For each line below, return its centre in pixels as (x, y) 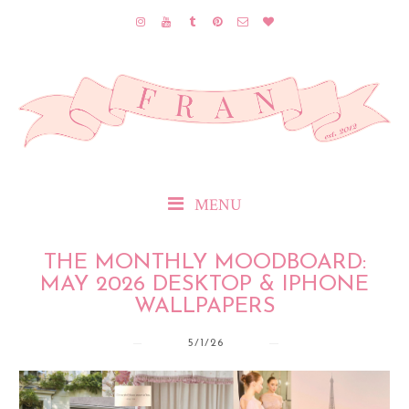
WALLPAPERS (204, 306)
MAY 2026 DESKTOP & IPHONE (204, 284)
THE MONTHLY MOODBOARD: (204, 262)
